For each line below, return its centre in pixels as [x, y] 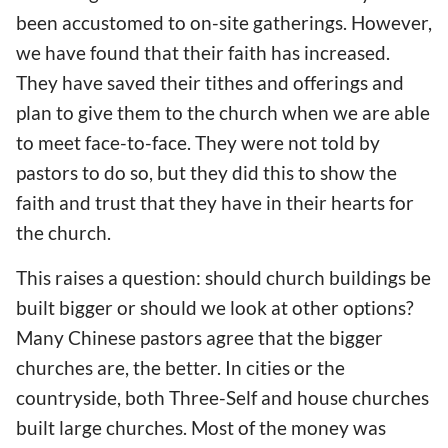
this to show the [330, 173]
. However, [387, 23]
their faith [227, 53]
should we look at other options [273, 308]
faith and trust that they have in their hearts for [215, 203]
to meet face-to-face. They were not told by [198, 143]
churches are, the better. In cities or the [180, 368]
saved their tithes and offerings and [255, 83]
